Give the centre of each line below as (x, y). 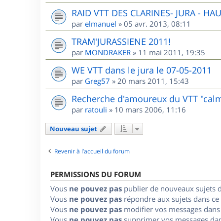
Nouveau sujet (74, 129)
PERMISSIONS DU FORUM (96, 174)
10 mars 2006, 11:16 (150, 110)
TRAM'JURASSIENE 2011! (121, 41)
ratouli (96, 110)
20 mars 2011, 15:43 (153, 81)
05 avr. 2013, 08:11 (157, 24)
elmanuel (101, 24)
